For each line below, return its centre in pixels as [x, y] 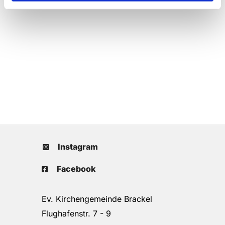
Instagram [78, 146]
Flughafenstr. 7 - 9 [73, 213]
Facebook [76, 168]
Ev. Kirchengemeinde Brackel [93, 199]
